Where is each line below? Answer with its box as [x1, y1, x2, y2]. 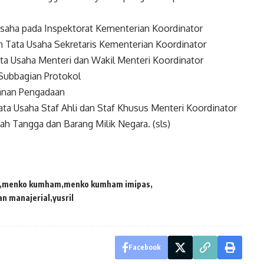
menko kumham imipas [64, 179, 150, 190]
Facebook [128, 243, 161, 252]
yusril [52, 193, 74, 203]
